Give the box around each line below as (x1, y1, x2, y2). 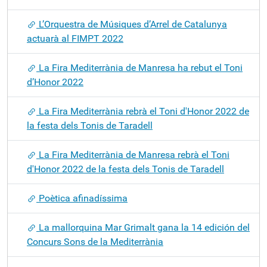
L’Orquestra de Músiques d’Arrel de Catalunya (36, 18, 227, 30)
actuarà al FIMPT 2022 (27, 33, 123, 44)
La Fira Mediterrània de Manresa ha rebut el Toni (36, 62, 243, 73)
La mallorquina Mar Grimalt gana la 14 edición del (36, 222, 250, 233)
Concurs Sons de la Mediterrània (27, 236, 163, 247)
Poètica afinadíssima (36, 193, 128, 204)
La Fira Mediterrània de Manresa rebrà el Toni (36, 149, 229, 160)
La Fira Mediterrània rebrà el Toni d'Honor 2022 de (36, 105, 249, 117)
